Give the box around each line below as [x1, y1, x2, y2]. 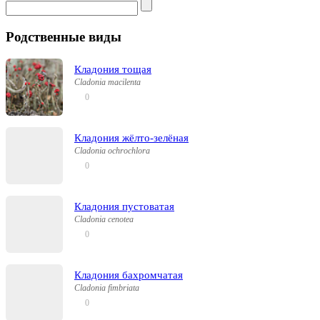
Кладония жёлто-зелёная [74, 132, 189, 144]
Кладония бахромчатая [74, 269, 183, 281]
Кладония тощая [74, 64, 151, 76]
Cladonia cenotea [74, 214, 134, 224]
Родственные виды [6, 29, 121, 45]
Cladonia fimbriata [74, 282, 139, 293]
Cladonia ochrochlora [74, 145, 150, 156]
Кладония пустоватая [74, 201, 174, 213]
